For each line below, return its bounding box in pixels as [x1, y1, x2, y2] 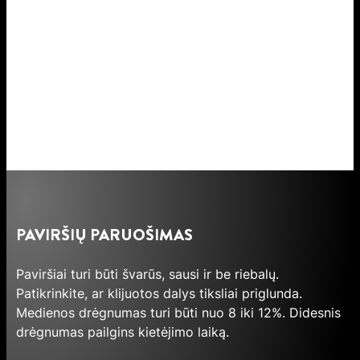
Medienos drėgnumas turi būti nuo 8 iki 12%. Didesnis [16, 305, 341, 321]
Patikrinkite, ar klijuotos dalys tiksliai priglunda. [16, 285, 302, 302]
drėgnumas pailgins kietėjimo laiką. [16, 324, 229, 341]
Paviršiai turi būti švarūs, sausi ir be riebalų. [16, 266, 279, 283]
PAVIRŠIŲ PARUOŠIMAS [16, 223, 193, 247]
